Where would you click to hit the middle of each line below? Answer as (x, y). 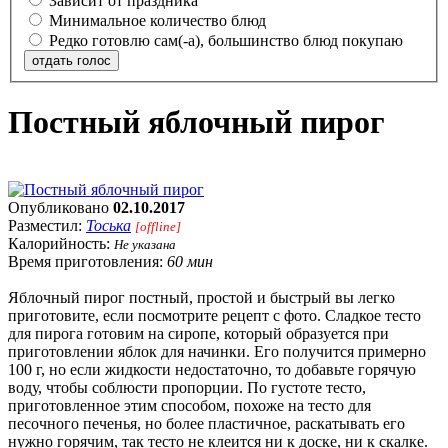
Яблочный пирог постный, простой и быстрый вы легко (201, 297)
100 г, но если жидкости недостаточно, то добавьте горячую (212, 369)
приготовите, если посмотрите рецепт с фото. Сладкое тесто (214, 315)
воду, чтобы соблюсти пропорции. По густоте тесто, (187, 387)
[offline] (158, 226)
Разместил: (47, 225)
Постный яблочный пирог (196, 122)
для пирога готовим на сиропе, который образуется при (198, 333)
